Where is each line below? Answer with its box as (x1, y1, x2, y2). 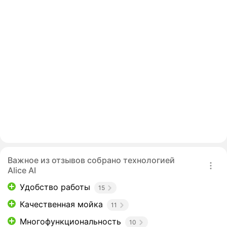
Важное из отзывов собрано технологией (8, 155, 175, 166)
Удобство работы (20, 182, 90, 193)
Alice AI (8, 165, 36, 176)
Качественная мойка (20, 199, 103, 210)
